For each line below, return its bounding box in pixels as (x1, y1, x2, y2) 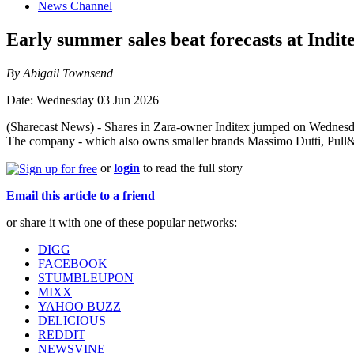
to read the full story (140, 161, 243, 175)
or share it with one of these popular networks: (6, 216, 237, 230)
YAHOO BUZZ (38, 299, 121, 314)
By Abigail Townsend (6, 66, 113, 81)
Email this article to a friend (6, 189, 155, 203)
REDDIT (38, 328, 85, 342)
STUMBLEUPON (38, 271, 134, 285)
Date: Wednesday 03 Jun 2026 (6, 93, 159, 107)
